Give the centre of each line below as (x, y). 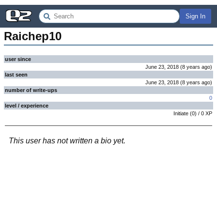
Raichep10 (33, 36)
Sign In (195, 16)
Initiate (181, 113)
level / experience (27, 106)
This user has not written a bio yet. (67, 141)
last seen (16, 75)
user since (18, 59)
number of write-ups (31, 90)
